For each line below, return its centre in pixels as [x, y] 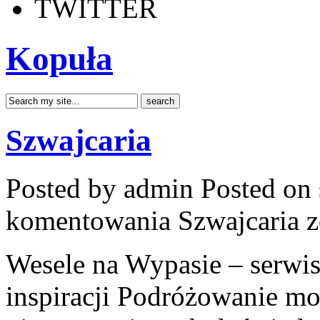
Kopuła [59, 59]
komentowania [92, 220]
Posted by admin [103, 188]
